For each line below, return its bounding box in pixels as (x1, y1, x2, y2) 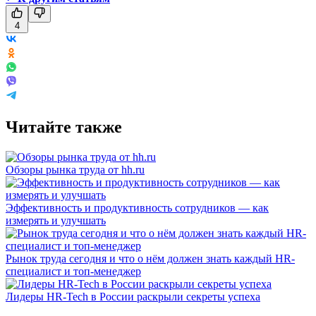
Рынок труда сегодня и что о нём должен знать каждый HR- (6, 252, 295, 265)
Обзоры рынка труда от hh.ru (6, 163, 145, 176)
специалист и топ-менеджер (6, 265, 141, 277)
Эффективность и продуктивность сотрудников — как (6, 201, 269, 214)
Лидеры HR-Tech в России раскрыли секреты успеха (6, 290, 260, 303)
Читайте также (6, 117, 122, 136)
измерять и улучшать (6, 214, 106, 226)
